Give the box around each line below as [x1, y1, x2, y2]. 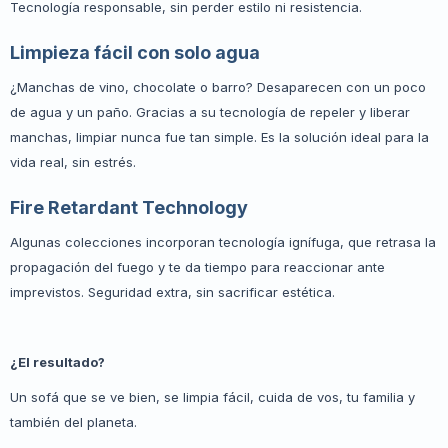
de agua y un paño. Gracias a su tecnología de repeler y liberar [10, 104, 410, 120]
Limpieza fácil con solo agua [10, 42, 260, 63]
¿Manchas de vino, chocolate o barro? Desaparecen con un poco [10, 79, 426, 95]
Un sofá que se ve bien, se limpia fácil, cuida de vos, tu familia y [10, 389, 415, 405]
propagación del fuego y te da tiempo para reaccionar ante [10, 259, 385, 275]
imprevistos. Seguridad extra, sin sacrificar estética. [10, 284, 339, 300]
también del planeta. [10, 414, 141, 430]
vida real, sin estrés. [10, 154, 140, 170]
